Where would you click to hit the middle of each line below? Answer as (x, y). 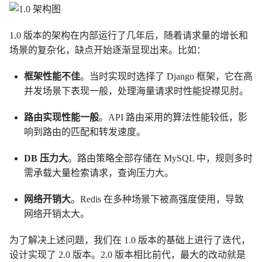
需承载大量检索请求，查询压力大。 (99, 173)
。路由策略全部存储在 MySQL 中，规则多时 (160, 158)
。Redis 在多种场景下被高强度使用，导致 (157, 199)
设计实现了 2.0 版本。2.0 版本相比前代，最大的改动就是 (127, 255)
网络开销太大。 (57, 214)
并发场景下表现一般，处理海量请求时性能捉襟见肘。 (136, 91)
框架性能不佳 (52, 77)
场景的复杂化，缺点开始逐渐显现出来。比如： (108, 50)
